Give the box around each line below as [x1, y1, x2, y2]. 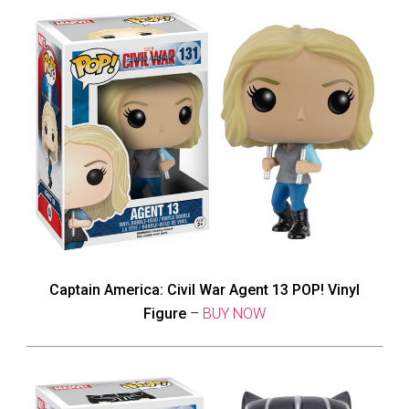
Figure [143, 304, 186, 322]
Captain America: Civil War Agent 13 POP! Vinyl [49, 280, 360, 299]
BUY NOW [203, 304, 266, 322]
